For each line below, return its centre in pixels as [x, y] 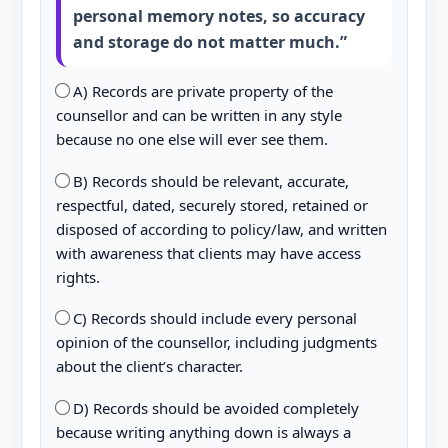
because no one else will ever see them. [191, 139]
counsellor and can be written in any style [198, 115]
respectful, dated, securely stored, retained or [211, 204]
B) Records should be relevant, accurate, [208, 180]
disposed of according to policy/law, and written [221, 228]
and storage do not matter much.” [209, 42]
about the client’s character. [149, 366]
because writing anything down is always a [203, 431]
